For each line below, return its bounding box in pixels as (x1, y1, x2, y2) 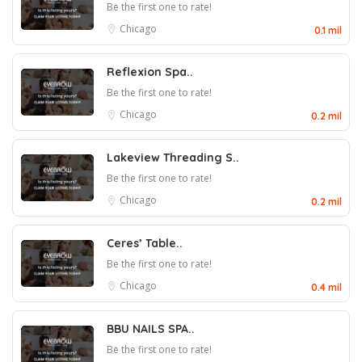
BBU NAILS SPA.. (107, 322, 195, 336)
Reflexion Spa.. (107, 65, 193, 79)
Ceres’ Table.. (107, 236, 183, 250)
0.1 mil (314, 24, 342, 36)
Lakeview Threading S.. (107, 150, 239, 165)
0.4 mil (311, 281, 342, 293)
